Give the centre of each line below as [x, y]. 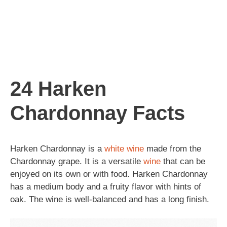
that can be [183, 161]
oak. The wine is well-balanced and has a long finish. [110, 199]
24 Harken [58, 88]
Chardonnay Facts [98, 113]
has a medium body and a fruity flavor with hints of [106, 186]
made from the [173, 148]
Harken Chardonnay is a [57, 148]
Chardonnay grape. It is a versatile [77, 161]
